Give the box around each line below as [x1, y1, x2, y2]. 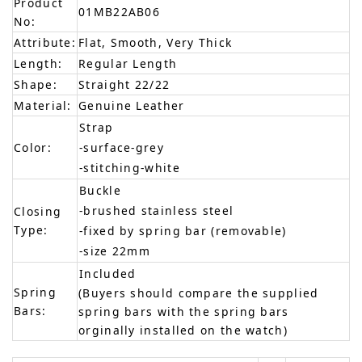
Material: [14, 98, 72, 114]
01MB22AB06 [78, 4, 160, 20]
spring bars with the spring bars [78, 304, 289, 320]
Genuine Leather [78, 98, 185, 114]
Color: [14, 140, 52, 156]
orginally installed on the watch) [78, 322, 288, 339]
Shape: [14, 77, 57, 93]
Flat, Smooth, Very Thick [78, 35, 233, 51]
